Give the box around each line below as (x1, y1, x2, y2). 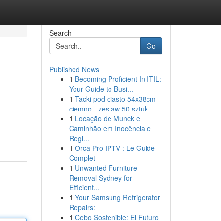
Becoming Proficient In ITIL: (74, 74, 161, 84)
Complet (69, 153, 95, 163)
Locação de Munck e (74, 113, 140, 123)
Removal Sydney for (69, 173, 132, 183)
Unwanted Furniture (74, 163, 137, 173)
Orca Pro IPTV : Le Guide (74, 143, 155, 153)
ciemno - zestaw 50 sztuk (69, 104, 148, 113)
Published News (49, 64, 99, 74)
